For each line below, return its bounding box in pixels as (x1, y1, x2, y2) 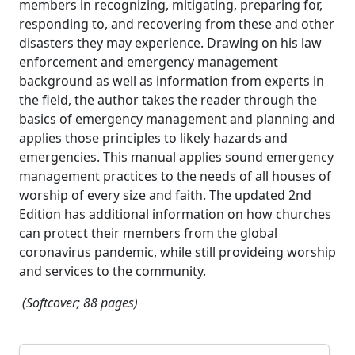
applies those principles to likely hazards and (19, 128, 288, 147)
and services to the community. (19, 261, 206, 280)
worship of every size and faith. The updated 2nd (19, 185, 311, 204)
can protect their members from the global (19, 223, 277, 242)
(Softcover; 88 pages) (19, 293, 138, 311)
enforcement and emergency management (19, 52, 278, 71)
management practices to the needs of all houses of (19, 166, 331, 185)
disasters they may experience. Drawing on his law (19, 33, 322, 52)
